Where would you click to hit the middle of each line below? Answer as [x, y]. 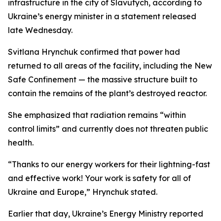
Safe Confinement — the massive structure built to [103, 79]
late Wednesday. [40, 30]
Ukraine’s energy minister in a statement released [102, 16]
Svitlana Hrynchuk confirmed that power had [94, 52]
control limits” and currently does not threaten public [108, 129]
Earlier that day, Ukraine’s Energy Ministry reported [106, 214]
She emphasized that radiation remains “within [97, 115]
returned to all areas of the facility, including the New [110, 66]
